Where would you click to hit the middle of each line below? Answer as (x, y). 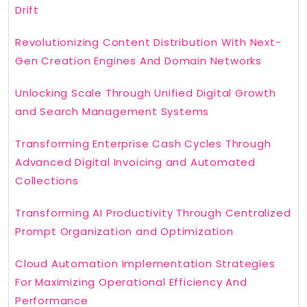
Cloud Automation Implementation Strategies (145, 264)
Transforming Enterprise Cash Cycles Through (143, 144)
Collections (47, 181)
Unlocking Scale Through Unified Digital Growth (146, 93)
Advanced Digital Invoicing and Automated (135, 162)
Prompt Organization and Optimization (124, 232)
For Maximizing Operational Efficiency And (131, 282)
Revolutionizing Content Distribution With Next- (148, 42)
